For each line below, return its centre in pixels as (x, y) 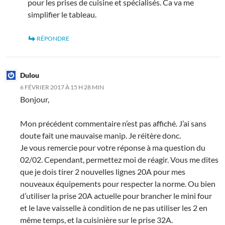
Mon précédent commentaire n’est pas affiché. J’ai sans (113, 123)
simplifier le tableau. (62, 14)
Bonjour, (35, 99)
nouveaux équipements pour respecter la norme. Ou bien (118, 183)
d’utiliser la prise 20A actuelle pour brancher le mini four (116, 195)
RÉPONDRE (53, 38)
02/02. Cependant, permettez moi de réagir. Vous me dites (119, 159)
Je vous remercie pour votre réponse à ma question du (113, 147)
